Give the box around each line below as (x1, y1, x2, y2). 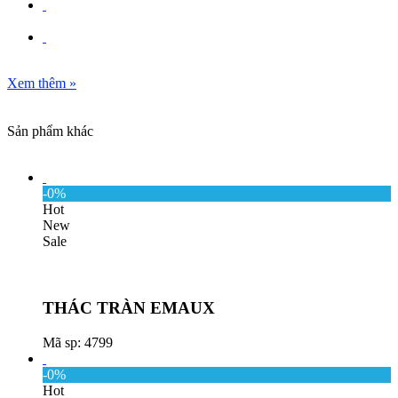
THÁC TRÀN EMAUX (43, 298, 215, 318)
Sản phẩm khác (7, 123, 93, 139)
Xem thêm (7, 76, 69, 92)
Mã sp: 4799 (43, 334, 113, 350)
